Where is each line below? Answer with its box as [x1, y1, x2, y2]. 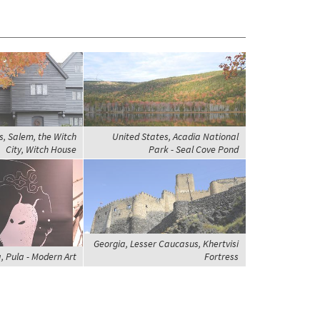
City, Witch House [5, 143, 76, 156]
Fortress [204, 250, 239, 264]
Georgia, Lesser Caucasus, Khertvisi [93, 237, 239, 251]
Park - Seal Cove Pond [148, 143, 239, 156]
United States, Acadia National [111, 130, 239, 144]
